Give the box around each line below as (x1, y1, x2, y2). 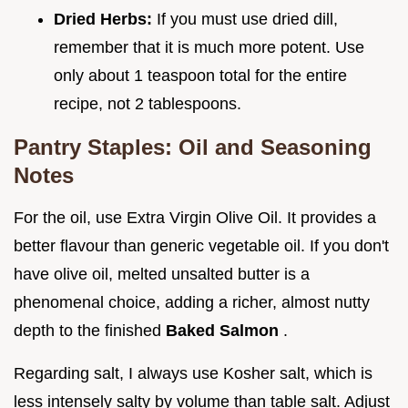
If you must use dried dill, (157, 9, 338, 28)
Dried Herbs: (54, 9, 157, 28)
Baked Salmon (166, 321, 283, 340)
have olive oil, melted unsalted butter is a (14, 264, 310, 283)
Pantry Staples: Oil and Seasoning (14, 134, 372, 159)
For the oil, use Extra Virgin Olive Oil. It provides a (14, 208, 376, 227)
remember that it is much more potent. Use (54, 37, 364, 56)
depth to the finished (14, 321, 166, 340)
